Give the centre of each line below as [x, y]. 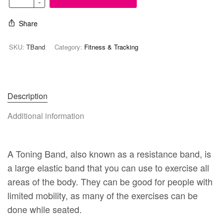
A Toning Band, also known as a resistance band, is [110, 154]
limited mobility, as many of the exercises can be [103, 195]
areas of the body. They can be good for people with [110, 182]
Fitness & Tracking [111, 47]
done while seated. [45, 209]
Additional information [46, 116]
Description [28, 96]
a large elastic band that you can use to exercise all [109, 168]
